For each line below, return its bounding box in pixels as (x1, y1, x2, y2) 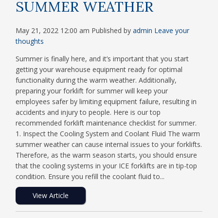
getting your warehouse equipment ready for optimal (16, 65, 183, 74)
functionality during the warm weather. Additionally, (16, 75, 177, 85)
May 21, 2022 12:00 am (16, 26, 90, 36)
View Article (33, 191, 69, 200)
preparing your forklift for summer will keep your (16, 86, 168, 96)
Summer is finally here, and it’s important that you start (16, 54, 189, 64)
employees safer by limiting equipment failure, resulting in (16, 97, 197, 107)
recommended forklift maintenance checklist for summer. (16, 118, 197, 128)
